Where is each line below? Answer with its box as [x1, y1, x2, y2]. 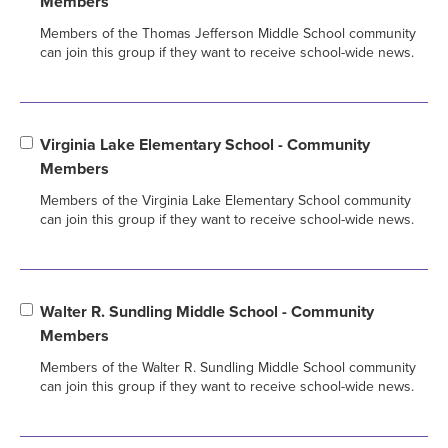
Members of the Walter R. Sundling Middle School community [40, 357, 416, 377]
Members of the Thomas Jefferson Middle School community [40, 23, 416, 43]
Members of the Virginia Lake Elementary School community [40, 190, 411, 210]
